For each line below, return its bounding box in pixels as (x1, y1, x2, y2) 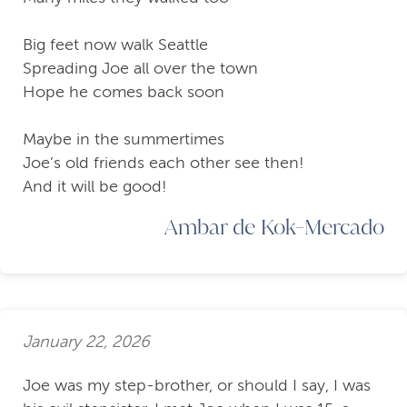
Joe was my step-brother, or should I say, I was (23, 376, 371, 395)
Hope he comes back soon (23, 83, 224, 102)
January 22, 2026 (23, 332, 150, 351)
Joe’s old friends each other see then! (23, 154, 304, 173)
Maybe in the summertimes (23, 130, 224, 149)
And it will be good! (23, 177, 167, 196)
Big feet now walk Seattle (23, 35, 208, 55)
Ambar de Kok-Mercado (164, 213, 384, 241)
